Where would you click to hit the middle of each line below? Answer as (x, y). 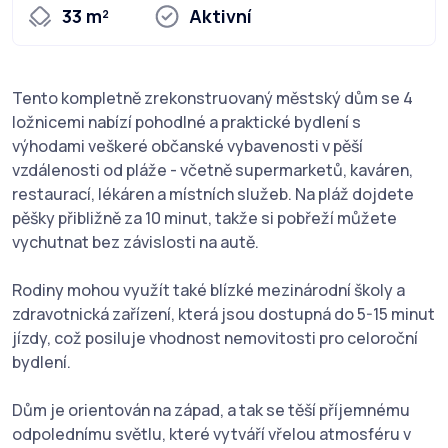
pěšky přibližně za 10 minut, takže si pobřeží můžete (204, 218)
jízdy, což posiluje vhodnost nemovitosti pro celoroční (215, 338)
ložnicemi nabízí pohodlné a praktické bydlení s (186, 122)
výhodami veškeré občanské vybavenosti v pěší (187, 146)
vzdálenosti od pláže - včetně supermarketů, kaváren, (212, 170)
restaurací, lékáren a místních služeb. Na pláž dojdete (213, 194)
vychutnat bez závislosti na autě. (135, 242)
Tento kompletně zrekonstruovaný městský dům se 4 (212, 98)
